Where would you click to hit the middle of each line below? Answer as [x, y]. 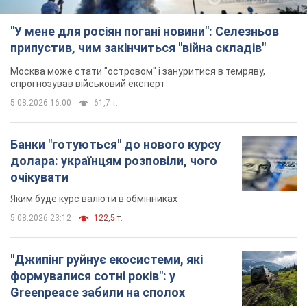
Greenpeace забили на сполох [98, 292]
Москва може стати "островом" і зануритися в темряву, [138, 71]
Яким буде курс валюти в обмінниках [94, 198]
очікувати [39, 177]
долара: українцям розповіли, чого [114, 160]
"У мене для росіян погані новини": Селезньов [145, 31]
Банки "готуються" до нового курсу [115, 144]
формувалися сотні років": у [93, 275]
